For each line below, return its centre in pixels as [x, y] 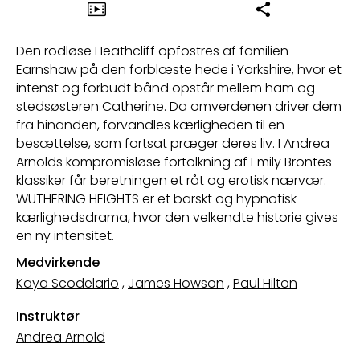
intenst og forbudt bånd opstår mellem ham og [166, 88]
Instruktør [48, 316]
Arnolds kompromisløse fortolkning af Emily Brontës [174, 162]
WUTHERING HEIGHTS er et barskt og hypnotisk [156, 198]
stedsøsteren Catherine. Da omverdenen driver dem [179, 106]
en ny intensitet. [65, 235]
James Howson [176, 283]
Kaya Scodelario [67, 283]
